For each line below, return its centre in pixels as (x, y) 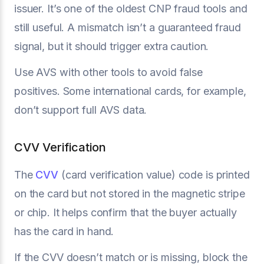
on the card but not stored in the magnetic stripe (130, 193)
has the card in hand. (64, 231)
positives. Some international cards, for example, (130, 91)
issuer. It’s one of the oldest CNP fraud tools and (131, 8)
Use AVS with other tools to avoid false (108, 72)
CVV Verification (60, 147)
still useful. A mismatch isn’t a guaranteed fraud (128, 27)
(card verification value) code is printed (154, 174)
